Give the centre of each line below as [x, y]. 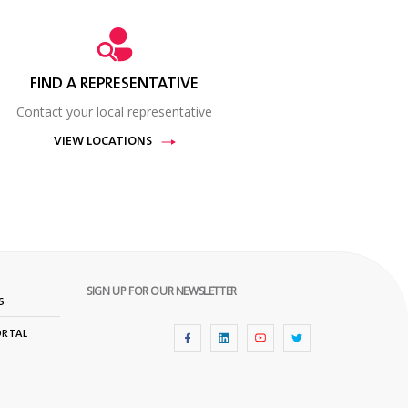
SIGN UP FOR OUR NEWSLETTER [162, 291]
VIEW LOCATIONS [102, 143]
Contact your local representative [115, 112]
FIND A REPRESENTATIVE [115, 85]
